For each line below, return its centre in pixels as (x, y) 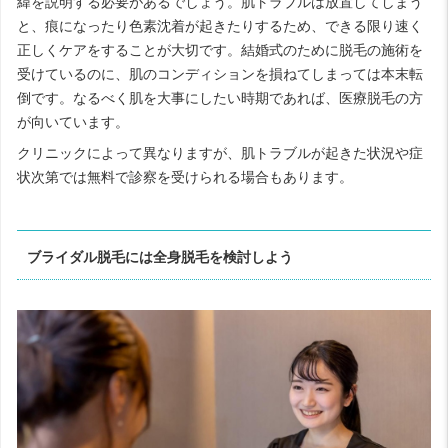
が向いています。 (73, 122)
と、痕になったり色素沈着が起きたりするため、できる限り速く (220, 26)
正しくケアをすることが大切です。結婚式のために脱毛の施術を (220, 50)
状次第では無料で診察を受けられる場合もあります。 (185, 177)
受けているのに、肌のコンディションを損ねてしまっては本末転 (220, 74)
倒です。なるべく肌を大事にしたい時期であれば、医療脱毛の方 (220, 98)
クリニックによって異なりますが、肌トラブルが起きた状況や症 (220, 153)
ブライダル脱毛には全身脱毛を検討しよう (160, 256)
